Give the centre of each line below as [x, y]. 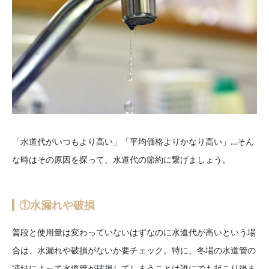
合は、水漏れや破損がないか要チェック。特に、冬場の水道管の [134, 250]
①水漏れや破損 [57, 205]
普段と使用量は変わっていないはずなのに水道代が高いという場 [134, 232]
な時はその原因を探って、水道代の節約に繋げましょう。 [121, 160]
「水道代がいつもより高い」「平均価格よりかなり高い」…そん [133, 142]
